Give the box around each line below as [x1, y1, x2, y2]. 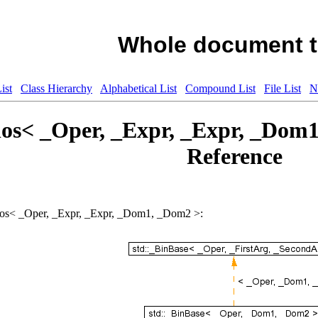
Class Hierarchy [21, 82, 92, 94]
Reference [187, 143, 283, 170]
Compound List [185, 82, 256, 94]
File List [264, 82, 301, 94]
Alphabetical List [100, 82, 177, 94]
